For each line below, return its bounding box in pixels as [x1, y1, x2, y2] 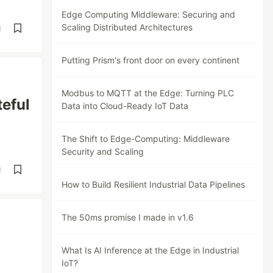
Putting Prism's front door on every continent [62, 55, 240, 65]
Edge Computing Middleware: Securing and [62, 9, 236, 19]
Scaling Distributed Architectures [62, 22, 193, 32]
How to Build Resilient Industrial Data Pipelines [62, 179, 246, 190]
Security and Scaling [62, 146, 144, 157]
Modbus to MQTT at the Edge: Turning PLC [62, 88, 235, 98]
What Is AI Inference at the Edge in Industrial [62, 245, 239, 255]
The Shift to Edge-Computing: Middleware [62, 133, 230, 144]
